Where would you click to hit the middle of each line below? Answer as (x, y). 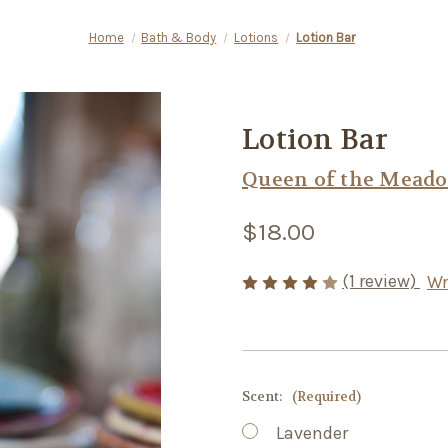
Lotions (256, 37)
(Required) (326, 397)
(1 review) (381, 281)
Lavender (312, 433)
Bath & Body (179, 37)
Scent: (263, 397)
